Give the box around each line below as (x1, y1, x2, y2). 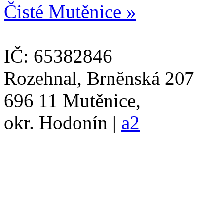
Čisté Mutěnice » (4, 1, 136, 23)
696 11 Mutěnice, (4, 90, 141, 111)
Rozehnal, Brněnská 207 (4, 68, 194, 89)
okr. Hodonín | (4, 112, 121, 134)
